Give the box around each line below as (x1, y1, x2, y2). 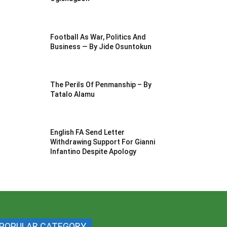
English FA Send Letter (50, 128, 125, 136)
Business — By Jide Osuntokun (50, 42, 152, 51)
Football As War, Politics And (50, 32, 146, 41)
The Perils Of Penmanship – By (50, 80, 152, 89)
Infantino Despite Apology (50, 147, 137, 156)
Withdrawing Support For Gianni (50, 137, 156, 146)
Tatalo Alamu (50, 90, 95, 98)
